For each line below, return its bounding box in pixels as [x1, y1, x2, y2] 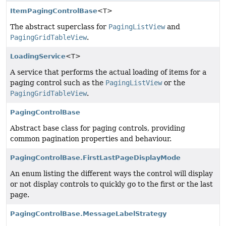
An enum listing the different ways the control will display [10, 169, 213, 178]
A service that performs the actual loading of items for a [10, 68, 206, 77]
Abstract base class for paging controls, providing [10, 124, 185, 133]
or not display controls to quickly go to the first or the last [10, 180, 213, 189]
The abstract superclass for [10, 23, 108, 31]
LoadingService [10, 52, 66, 61]
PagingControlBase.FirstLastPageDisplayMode [10, 154, 181, 162]
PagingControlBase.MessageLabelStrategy [10, 210, 166, 218]
